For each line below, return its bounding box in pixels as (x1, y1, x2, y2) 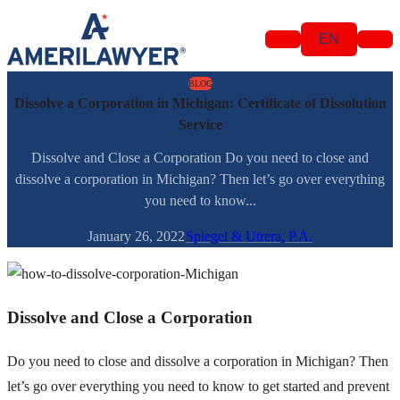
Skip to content (6, 6, 91, 21)
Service (178, 117, 222, 132)
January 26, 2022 (87, 229, 185, 245)
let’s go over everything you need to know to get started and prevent (7, 378, 389, 394)
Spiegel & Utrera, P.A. (186, 229, 312, 245)
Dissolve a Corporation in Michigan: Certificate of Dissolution (13, 96, 387, 111)
